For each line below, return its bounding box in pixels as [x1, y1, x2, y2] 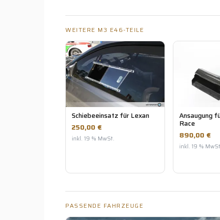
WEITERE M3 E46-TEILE [65, 25, 144, 35]
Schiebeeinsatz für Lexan [72, 110, 149, 121]
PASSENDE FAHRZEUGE [65, 200, 143, 210]
